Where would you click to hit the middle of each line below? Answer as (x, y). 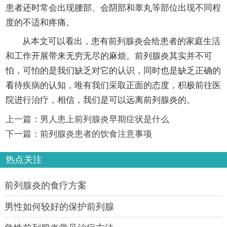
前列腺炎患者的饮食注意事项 (96, 134)
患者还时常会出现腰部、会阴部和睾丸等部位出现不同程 (113, 8)
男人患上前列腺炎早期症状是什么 (104, 119)
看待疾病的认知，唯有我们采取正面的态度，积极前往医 (113, 86)
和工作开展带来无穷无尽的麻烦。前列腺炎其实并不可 (109, 56)
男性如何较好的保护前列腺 (59, 206)
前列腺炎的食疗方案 (45, 185)
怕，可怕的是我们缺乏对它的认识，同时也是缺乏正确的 (113, 71)
